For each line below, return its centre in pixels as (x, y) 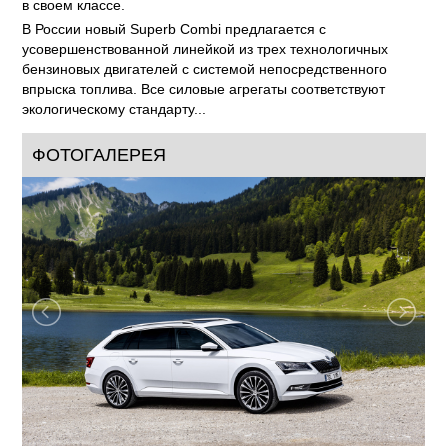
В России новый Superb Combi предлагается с (174, 29)
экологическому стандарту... (114, 109)
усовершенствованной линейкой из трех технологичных (205, 49)
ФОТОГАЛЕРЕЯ (99, 155)
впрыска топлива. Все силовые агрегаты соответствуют (204, 89)
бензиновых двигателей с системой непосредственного (205, 69)
